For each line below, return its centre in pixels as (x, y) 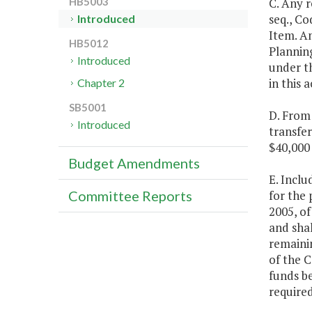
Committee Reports (130, 196)
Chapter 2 (101, 83)
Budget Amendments (134, 163)
